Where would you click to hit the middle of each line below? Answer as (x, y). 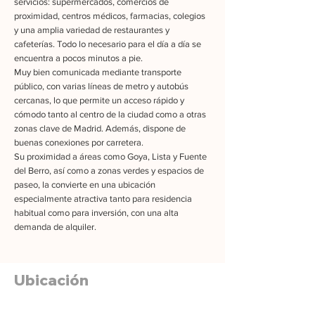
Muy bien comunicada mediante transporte (98, 72)
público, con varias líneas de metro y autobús (101, 86)
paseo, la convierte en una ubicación (85, 185)
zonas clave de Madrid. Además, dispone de (100, 128)
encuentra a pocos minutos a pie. (78, 58)
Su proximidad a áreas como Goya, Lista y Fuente (110, 156)
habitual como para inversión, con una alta (96, 213)
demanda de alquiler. (55, 227)
